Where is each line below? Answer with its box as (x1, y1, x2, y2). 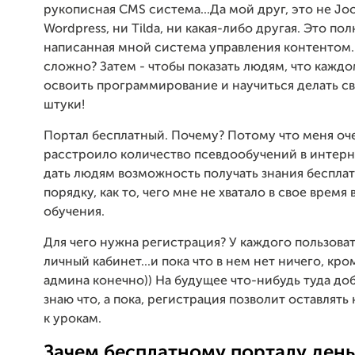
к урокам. (44, 313, 101, 326)
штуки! (44, 99, 85, 113)
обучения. (44, 206, 105, 219)
